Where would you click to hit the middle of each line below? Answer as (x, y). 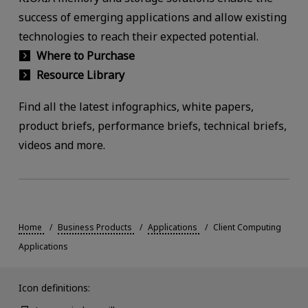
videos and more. (62, 145)
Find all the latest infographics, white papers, (136, 106)
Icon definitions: (54, 287)
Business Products (95, 228)
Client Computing (247, 228)
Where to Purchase (85, 55)
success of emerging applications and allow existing (152, 17)
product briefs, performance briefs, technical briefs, (152, 125)
